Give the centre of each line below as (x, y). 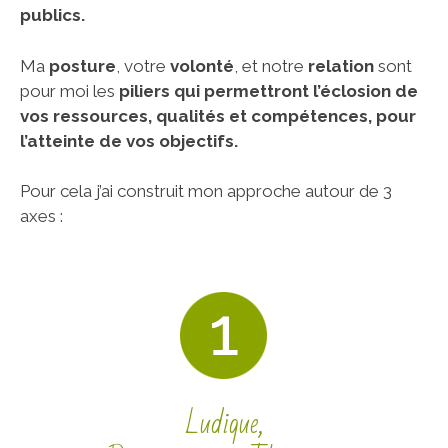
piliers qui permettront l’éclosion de (268, 90)
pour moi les (69, 90)
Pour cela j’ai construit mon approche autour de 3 (206, 191)
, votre (143, 65)
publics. (52, 15)
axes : (41, 216)
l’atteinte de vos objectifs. (129, 140)
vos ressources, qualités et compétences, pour (218, 115)
